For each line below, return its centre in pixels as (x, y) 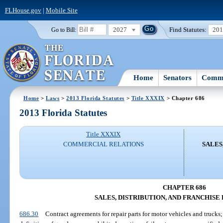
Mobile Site (61, 10)
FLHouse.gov (23, 10)
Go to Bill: (63, 30)
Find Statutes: (188, 29)
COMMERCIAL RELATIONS (103, 144)
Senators (178, 77)
